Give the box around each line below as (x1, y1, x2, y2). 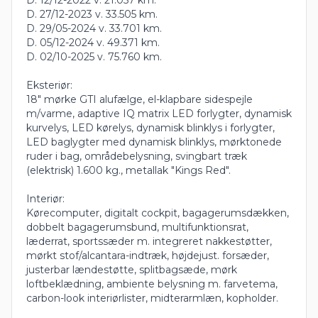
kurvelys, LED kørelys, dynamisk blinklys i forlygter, (26, 121, 275, 134)
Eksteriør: (26, 78, 72, 92)
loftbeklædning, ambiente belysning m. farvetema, (26, 277, 278, 290)
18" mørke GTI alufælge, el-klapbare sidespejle (26, 92, 253, 106)
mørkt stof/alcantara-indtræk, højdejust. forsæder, (26, 248, 269, 262)
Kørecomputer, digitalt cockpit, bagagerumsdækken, (26, 206, 289, 219)
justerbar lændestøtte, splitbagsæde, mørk (26, 263, 237, 276)
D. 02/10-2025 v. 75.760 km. (26, 50, 162, 63)
